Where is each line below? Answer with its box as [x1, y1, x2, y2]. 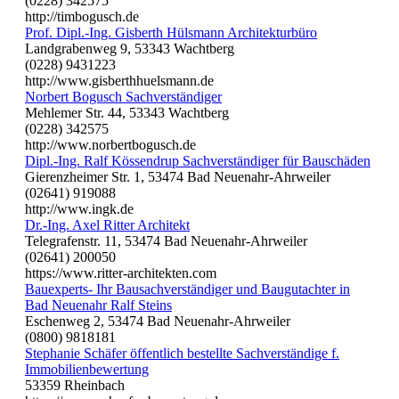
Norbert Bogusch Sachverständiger [25, 88, 222, 104]
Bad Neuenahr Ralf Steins [25, 297, 172, 313]
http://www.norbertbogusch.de [25, 136, 196, 152]
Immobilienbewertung [25, 361, 149, 377]
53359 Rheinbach [25, 377, 125, 393]
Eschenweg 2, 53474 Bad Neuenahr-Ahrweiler [25, 313, 290, 329]
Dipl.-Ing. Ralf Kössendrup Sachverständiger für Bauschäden [25, 152, 370, 168]
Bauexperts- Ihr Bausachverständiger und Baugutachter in [25, 281, 350, 297]
